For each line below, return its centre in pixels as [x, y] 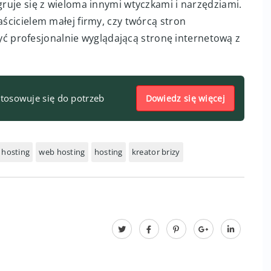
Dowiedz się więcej [185, 98]
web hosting [62, 152]
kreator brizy [156, 152]
